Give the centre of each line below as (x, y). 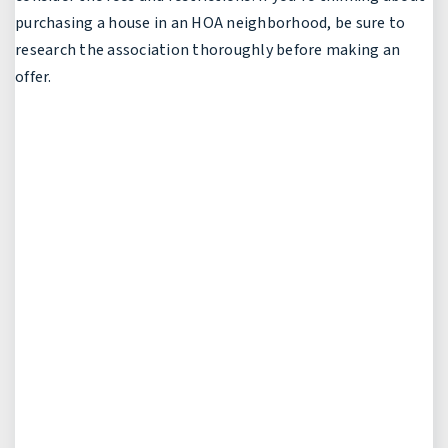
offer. (33, 76)
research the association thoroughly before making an (207, 49)
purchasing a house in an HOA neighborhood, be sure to (210, 22)
